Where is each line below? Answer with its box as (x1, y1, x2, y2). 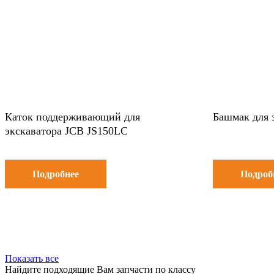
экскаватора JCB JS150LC (5, 124, 128, 137)
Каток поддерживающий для (5, 110, 140, 123)
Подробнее (32, 168, 79, 179)
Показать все (5, 253, 59, 264)
